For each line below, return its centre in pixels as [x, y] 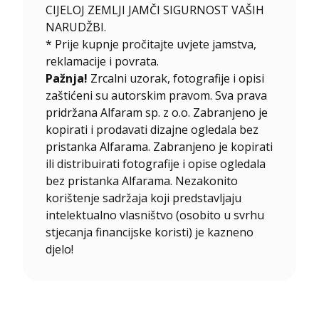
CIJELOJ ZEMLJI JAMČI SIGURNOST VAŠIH [155, 10]
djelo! [60, 249]
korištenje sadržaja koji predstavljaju [144, 198]
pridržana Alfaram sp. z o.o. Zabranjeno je [157, 112]
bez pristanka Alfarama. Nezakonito [142, 181]
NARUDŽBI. [76, 27]
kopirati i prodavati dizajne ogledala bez [152, 129]
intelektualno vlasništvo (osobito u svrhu [155, 215]
